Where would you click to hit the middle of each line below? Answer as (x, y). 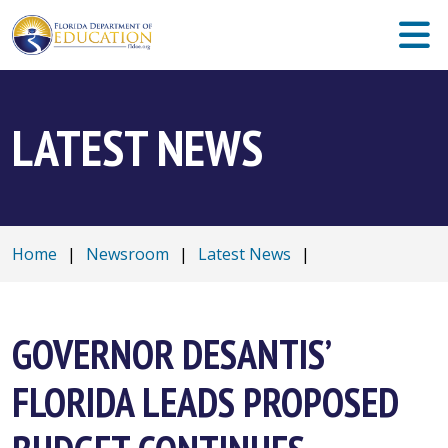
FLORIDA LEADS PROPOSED (205, 402)
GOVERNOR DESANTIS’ (170, 354)
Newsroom (127, 254)
